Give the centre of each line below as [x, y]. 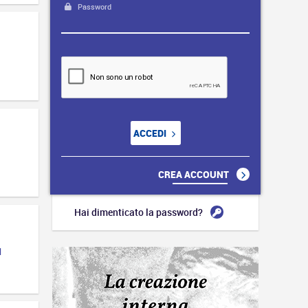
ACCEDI [151, 133]
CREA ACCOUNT [195, 174]
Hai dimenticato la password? [140, 212]
